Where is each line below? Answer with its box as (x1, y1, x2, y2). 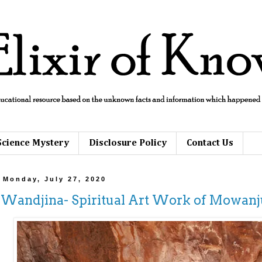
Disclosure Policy (89, 138, 167, 148)
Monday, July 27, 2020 (3, 175, 107, 183)
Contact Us (187, 138, 233, 148)
